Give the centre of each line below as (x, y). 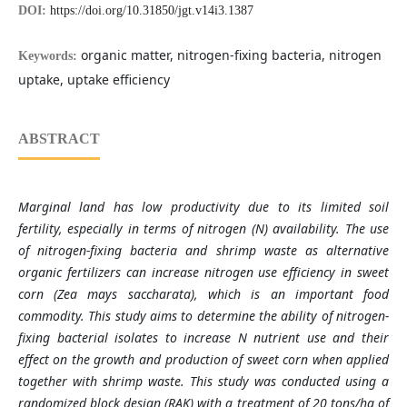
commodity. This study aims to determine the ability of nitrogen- (203, 316)
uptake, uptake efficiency (94, 80)
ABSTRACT (59, 139)
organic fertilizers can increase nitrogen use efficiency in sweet (203, 273)
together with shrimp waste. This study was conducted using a (203, 382)
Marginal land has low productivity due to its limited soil (203, 207)
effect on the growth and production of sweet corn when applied (203, 360)
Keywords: (49, 56)
